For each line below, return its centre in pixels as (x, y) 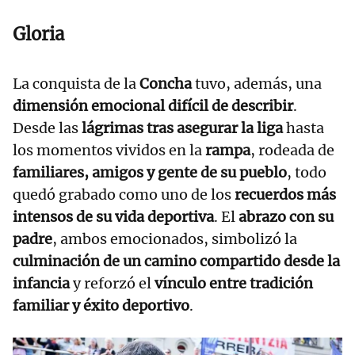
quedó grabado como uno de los (124, 195)
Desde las (47, 128)
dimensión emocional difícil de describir (153, 106)
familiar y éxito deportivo (101, 306)
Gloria (38, 34)
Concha (166, 84)
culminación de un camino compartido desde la (176, 261)
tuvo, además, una (257, 84)
